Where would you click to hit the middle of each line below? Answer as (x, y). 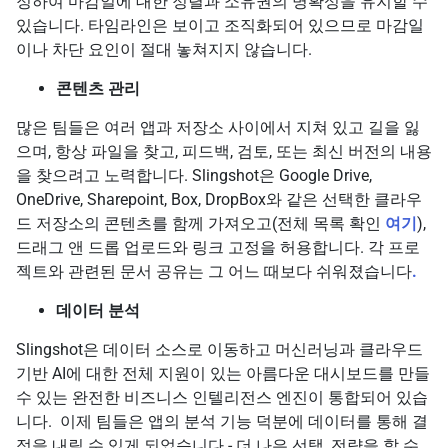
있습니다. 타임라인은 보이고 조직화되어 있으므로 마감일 (220, 25)
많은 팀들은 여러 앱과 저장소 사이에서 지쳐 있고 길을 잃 (218, 127)
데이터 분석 (98, 310)
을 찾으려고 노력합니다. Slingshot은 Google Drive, (194, 175)
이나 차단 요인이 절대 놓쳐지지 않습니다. (164, 49)
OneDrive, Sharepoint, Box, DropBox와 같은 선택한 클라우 (219, 199)
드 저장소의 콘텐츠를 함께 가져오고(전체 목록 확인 (200, 223)
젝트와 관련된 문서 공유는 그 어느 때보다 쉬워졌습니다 (214, 271)
